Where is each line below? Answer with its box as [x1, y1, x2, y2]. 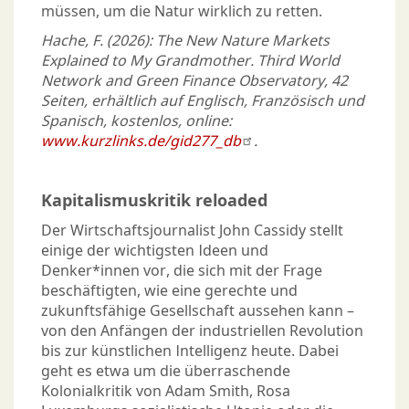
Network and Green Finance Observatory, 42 [41, 70, 348, 91]
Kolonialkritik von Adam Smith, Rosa [41, 381, 290, 402]
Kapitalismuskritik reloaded [41, 189, 267, 212]
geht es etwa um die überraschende [41, 361, 290, 382]
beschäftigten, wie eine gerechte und [41, 280, 298, 301]
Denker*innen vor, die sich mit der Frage [41, 260, 322, 281]
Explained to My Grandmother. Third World [41, 50, 340, 71]
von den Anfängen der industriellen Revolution [41, 320, 363, 341]
